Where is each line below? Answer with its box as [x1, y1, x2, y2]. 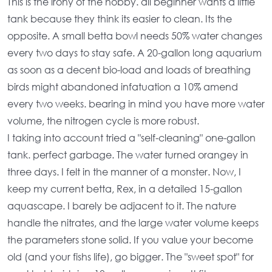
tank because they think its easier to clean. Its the [7, 12, 232, 25]
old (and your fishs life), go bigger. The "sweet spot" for [7, 250, 254, 263]
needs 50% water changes [138, 29, 262, 42]
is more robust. [131, 114, 199, 127]
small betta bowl [62, 29, 138, 42]
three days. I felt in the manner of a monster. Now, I [7, 165, 241, 178]
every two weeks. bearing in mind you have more [7, 97, 238, 110]
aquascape [7, 199, 63, 212]
